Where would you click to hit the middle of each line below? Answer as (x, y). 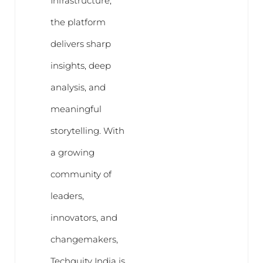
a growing (72, 152)
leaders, (67, 195)
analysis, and (78, 87)
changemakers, (84, 239)
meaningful (76, 109)
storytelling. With (87, 130)
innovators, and (84, 217)
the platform (78, 22)
